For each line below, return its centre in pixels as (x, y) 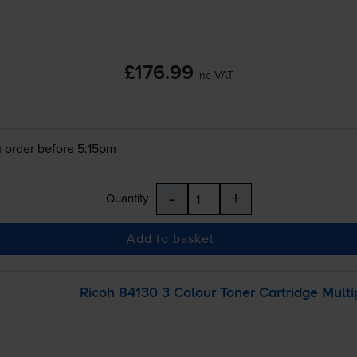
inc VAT (215, 75)
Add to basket (171, 239)
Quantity (127, 198)
